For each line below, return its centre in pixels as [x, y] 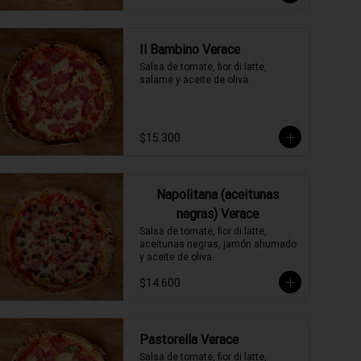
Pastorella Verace [189, 339]
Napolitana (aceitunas [218, 194]
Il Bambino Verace [190, 49]
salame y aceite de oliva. [195, 79]
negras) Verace [218, 214]
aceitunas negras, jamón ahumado [218, 244]
